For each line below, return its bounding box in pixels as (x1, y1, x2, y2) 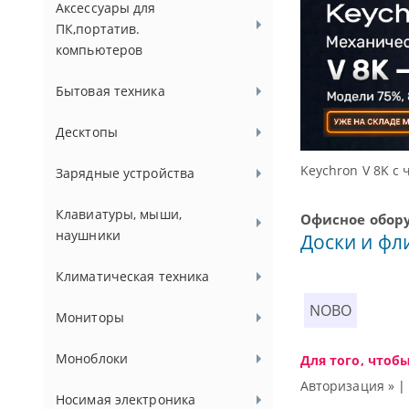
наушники (56, 226, 121, 244)
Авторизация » (299, 376, 395, 394)
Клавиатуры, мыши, (56, 205, 182, 223)
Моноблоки (56, 350, 129, 367)
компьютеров (56, 41, 143, 58)
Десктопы (56, 123, 118, 141)
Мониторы (56, 309, 124, 326)
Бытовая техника (56, 82, 165, 100)
